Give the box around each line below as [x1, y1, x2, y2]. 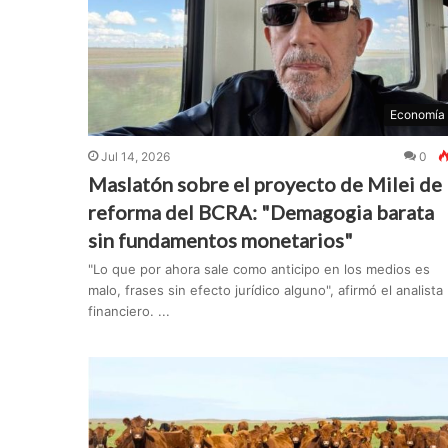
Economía [389, 107, 445, 123]
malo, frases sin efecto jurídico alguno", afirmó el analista [87, 282, 443, 299]
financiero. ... [87, 303, 170, 320]
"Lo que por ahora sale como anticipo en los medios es [87, 261, 430, 278]
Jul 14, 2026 [100, 149, 170, 165]
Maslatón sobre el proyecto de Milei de [87, 172, 442, 197]
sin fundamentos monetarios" [87, 228, 353, 253]
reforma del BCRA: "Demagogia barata [87, 200, 434, 225]
